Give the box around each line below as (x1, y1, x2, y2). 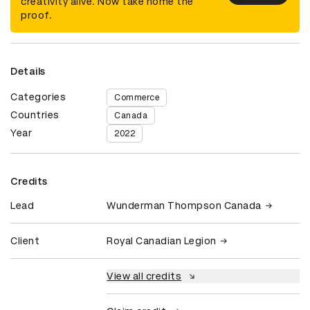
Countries (10, 109, 60, 121)
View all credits (107, 271, 182, 282)
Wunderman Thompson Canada (107, 200, 262, 212)
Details (10, 66, 46, 77)
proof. (21, 10, 52, 21)
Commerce (114, 93, 160, 103)
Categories (10, 91, 66, 103)
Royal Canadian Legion (107, 235, 217, 247)
